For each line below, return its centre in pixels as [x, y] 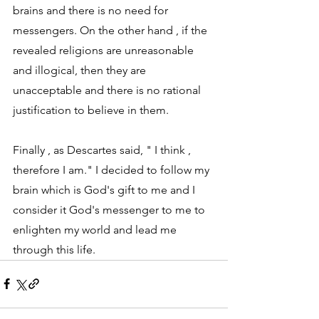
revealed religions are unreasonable [105, 50]
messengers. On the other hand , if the [111, 30]
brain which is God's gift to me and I [105, 189]
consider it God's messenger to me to [110, 209]
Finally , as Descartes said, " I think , [103, 150]
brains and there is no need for [92, 10]
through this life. [54, 249]
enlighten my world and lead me [96, 229]
